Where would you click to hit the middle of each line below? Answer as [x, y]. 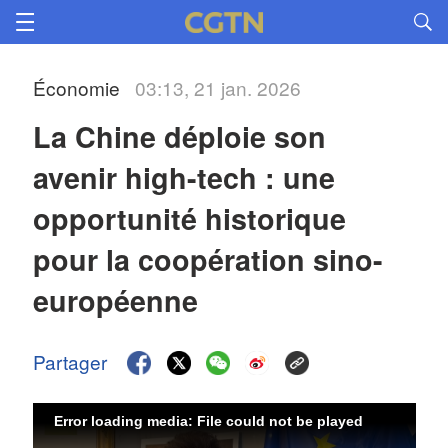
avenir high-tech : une [184, 177]
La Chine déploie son [180, 136]
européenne [116, 300]
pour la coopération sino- [208, 259]
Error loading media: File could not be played [209, 420]
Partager [70, 361]
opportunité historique [190, 218]
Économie [77, 87]
